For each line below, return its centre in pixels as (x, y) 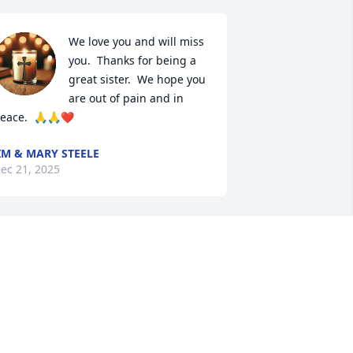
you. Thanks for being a (132, 61)
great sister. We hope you (137, 80)
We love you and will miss (136, 42)
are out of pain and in (126, 98)
